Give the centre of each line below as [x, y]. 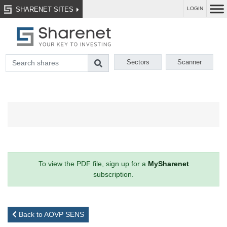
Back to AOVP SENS [50, 215]
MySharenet [168, 164]
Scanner [190, 62]
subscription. [113, 175]
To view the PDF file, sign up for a [93, 164]
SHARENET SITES [43, 9]
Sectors [138, 62]
